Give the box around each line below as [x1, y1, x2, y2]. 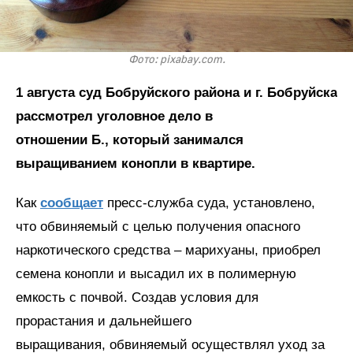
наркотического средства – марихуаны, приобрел [16, 243, 321, 258]
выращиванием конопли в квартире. [16, 156, 255, 171]
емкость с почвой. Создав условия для [16, 290, 258, 305]
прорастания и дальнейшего [16, 314, 191, 329]
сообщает [40, 195, 103, 210]
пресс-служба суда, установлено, [103, 195, 315, 210]
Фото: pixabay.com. [128, 53, 225, 67]
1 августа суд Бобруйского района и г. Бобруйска [16, 85, 337, 100]
